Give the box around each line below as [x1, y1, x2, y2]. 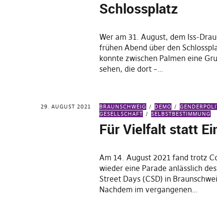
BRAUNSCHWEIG [99, 103, 147, 110]
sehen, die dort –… [99, 64, 164, 74]
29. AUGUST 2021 [41, 103, 91, 110]
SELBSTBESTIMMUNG [151, 110, 211, 117]
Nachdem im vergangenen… [99, 185, 198, 194]
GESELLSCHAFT [99, 110, 143, 117]
